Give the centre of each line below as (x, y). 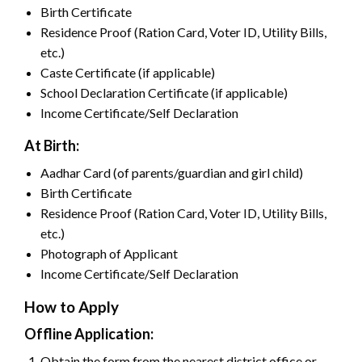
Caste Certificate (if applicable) (128, 72)
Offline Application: (89, 333)
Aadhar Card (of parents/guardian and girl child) (172, 172)
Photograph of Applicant (109, 253)
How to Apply (72, 306)
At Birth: (52, 145)
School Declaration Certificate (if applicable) (164, 92)
